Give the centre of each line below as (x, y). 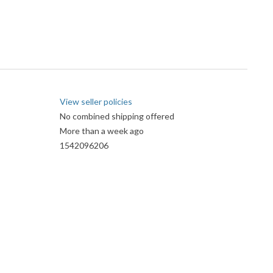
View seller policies (96, 102)
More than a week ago (102, 131)
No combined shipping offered (117, 116)
